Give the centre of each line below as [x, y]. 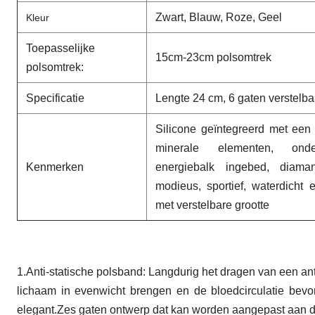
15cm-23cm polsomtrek [213, 57]
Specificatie [55, 98]
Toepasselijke [60, 48]
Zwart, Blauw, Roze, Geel [219, 17]
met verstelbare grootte [212, 205]
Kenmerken [55, 167]
